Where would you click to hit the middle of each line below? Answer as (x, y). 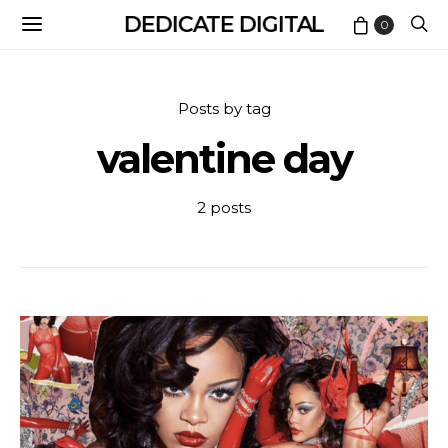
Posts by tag (224, 108)
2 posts (224, 207)
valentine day (224, 158)
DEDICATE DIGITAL (224, 24)
